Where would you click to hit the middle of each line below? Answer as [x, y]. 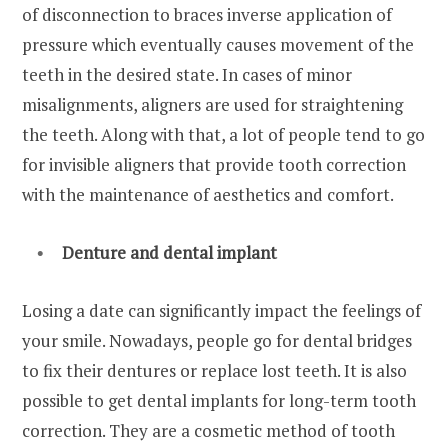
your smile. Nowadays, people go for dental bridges [217, 341]
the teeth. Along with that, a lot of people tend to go [223, 135]
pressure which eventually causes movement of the [218, 45]
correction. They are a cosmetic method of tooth [208, 431]
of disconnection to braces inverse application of [207, 15]
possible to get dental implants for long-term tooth [219, 401]
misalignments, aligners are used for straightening [212, 105]
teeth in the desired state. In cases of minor [187, 75]
